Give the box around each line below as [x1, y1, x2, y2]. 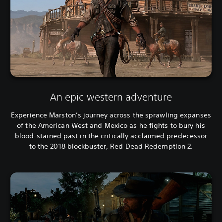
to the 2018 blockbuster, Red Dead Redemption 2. [29, 142, 193, 151]
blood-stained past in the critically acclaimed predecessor [14, 131, 208, 141]
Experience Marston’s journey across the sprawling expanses [11, 111, 211, 120]
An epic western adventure [50, 91, 172, 103]
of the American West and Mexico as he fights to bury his [17, 121, 205, 130]
